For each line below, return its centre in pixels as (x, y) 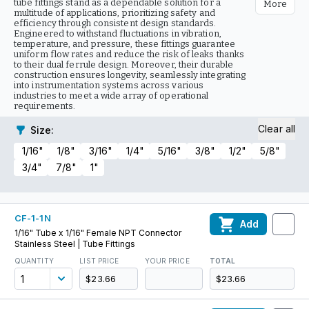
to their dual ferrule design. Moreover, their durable (124, 64)
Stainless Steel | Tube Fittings (75, 244)
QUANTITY (34, 261)
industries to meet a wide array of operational (111, 96)
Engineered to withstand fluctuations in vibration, (118, 33)
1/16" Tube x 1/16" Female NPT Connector (98, 233)
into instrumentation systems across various (109, 85)
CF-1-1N (33, 218)
